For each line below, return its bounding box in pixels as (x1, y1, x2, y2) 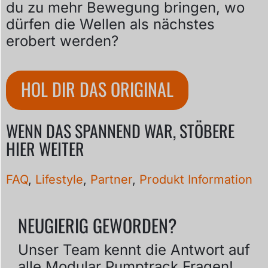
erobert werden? (6, 32, 118, 50)
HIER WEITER (6, 136, 84, 161)
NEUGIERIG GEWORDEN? (18, 212, 176, 239)
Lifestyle (35, 172, 83, 187)
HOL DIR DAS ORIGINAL (21, 75, 173, 102)
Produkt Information (139, 172, 252, 187)
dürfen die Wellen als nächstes (6, 16, 215, 33)
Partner (90, 172, 132, 187)
